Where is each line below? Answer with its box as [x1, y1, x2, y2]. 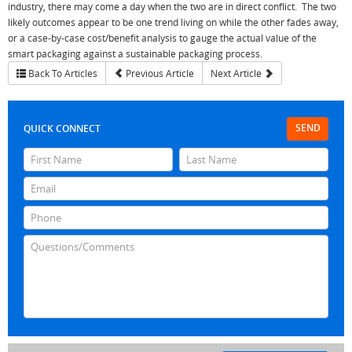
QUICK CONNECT [24, 122, 101, 135]
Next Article [211, 67, 264, 79]
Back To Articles [26, 67, 97, 79]
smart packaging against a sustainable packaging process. [8, 47, 262, 60]
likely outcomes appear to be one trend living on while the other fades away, [8, 16, 339, 28]
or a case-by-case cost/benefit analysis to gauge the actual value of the [8, 31, 317, 44]
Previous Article [123, 67, 194, 79]
